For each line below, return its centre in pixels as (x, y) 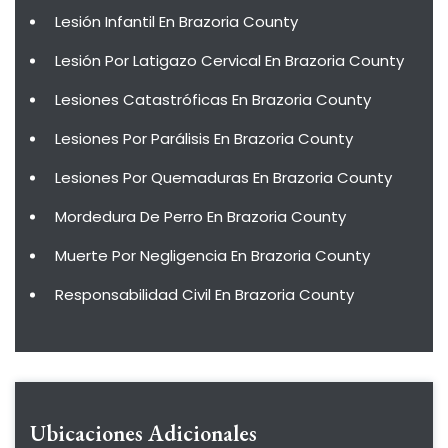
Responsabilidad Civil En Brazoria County (204, 294)
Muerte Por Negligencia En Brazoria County (212, 255)
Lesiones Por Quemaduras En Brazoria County (223, 177)
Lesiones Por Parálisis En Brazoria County (204, 138)
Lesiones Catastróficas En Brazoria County (213, 99)
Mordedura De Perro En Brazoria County (200, 216)
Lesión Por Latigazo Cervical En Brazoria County (229, 60)
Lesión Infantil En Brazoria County (176, 21)
